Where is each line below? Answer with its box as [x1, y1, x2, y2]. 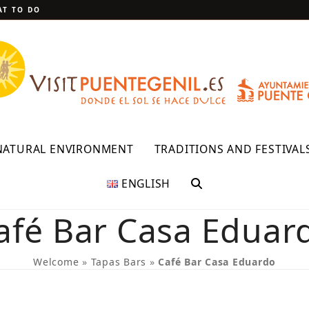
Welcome [33, 255, 79, 268]
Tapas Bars [90, 255, 146, 268]
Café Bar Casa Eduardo [158, 255, 276, 268]
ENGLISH [121, 176, 171, 191]
